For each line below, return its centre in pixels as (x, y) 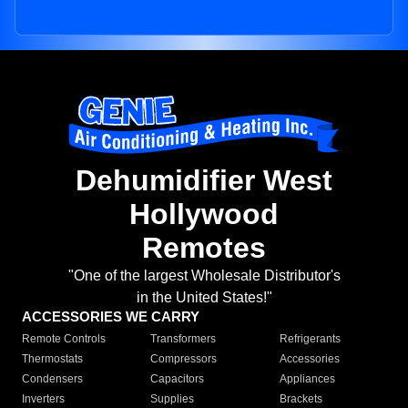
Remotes (204, 248)
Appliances (307, 379)
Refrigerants (310, 339)
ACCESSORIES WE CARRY (111, 317)
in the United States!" (204, 298)
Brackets (301, 399)
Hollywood (204, 214)
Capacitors (178, 379)
